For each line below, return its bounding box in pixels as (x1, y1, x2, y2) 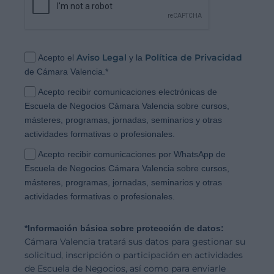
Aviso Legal (76, 51, 127, 63)
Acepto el (38, 52, 77, 62)
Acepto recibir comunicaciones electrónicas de (38, 86, 218, 97)
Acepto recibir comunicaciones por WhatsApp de (38, 149, 226, 159)
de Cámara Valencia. (24, 66, 105, 76)
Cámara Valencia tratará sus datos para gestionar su (24, 235, 245, 247)
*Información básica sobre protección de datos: (24, 223, 224, 233)
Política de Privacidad (145, 51, 243, 63)
